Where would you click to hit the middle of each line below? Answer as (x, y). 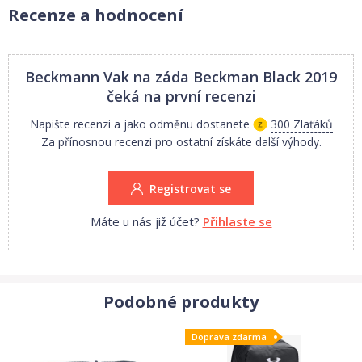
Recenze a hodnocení (96, 15)
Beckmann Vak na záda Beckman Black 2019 (181, 77)
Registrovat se (190, 189)
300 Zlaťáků (301, 124)
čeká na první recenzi (181, 96)
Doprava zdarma (229, 337)
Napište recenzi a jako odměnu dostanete (139, 124)
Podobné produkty (181, 302)
